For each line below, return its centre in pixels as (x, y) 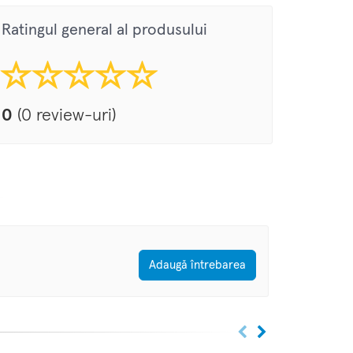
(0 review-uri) (64, 116)
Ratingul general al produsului (104, 30)
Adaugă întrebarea (197, 266)
